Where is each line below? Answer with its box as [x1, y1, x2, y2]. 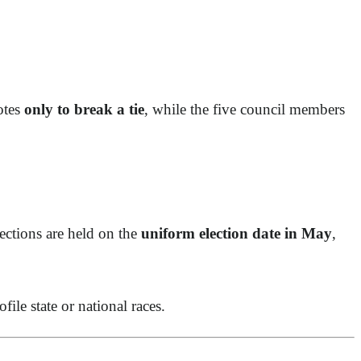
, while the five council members [144, 101, 345, 118]
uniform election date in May [141, 225, 332, 243]
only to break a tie [24, 101, 144, 118]
